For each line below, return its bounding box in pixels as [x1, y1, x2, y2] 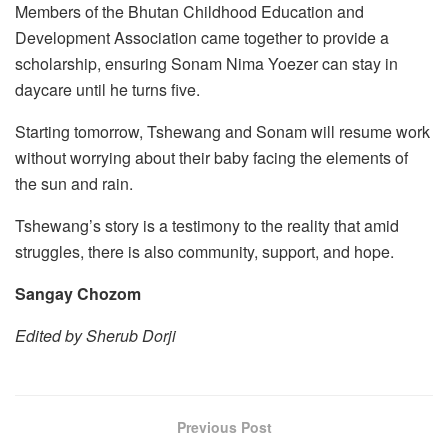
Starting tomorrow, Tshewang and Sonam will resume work [15, 119, 430, 143]
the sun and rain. [15, 171, 133, 195]
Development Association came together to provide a [15, 25, 389, 49]
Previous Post [176, 416, 272, 437]
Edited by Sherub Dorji [15, 323, 180, 347]
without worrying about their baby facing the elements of [15, 145, 408, 169]
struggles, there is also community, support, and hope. [15, 239, 394, 263]
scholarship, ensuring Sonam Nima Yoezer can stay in [15, 51, 398, 75]
